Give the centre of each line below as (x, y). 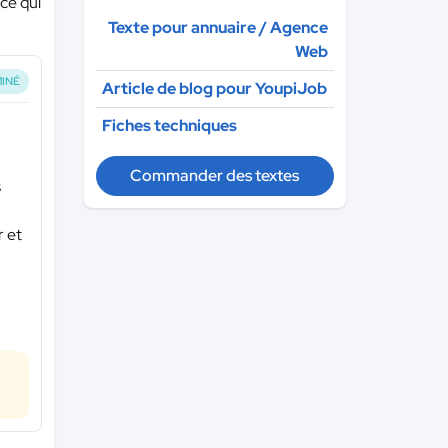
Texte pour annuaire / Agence (218, 27)
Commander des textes (215, 175)
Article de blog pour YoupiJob (214, 88)
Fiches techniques (169, 125)
